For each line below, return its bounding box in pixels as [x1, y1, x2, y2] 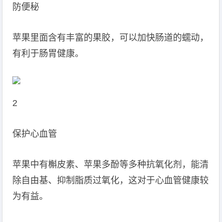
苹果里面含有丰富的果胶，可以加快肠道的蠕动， [12, 33, 209, 43]
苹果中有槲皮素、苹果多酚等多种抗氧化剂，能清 [12, 160, 209, 169]
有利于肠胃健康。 [12, 49, 84, 58]
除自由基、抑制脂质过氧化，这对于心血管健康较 [12, 175, 209, 185]
